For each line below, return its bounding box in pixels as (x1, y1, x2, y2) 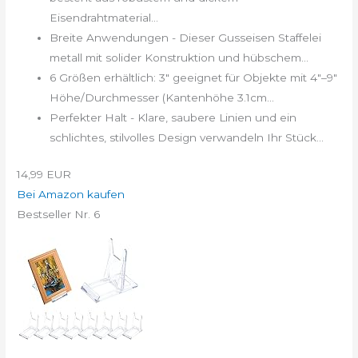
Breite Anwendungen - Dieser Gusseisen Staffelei (50, 31, 322, 45)
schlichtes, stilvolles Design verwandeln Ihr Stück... (50, 131, 324, 145)
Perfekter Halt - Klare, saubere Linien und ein (50, 111, 297, 125)
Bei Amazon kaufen (17, 187, 125, 201)
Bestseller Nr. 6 (17, 207, 101, 221)
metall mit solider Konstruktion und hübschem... (50, 51, 309, 65)
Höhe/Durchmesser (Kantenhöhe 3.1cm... (50, 91, 275, 105)
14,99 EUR (17, 167, 72, 181)
